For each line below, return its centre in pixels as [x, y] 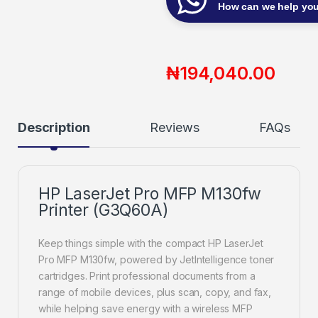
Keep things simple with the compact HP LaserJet [151, 243]
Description [54, 128]
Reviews [175, 128]
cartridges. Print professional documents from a [147, 276]
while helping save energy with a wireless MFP [146, 309]
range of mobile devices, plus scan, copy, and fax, [155, 292]
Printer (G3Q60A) [104, 210]
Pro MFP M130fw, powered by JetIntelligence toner [157, 260]
